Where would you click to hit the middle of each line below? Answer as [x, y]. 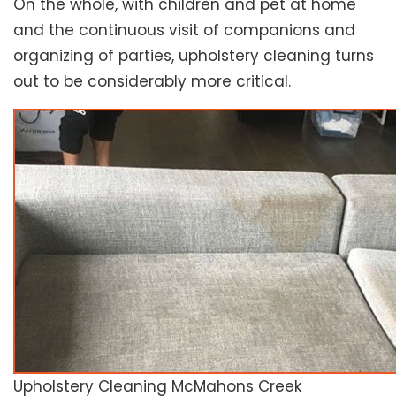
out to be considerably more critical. [152, 82]
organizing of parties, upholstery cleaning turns [194, 56]
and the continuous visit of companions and [184, 30]
